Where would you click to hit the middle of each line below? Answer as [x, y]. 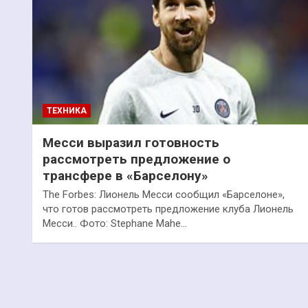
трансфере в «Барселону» [125, 175]
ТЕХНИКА [67, 110]
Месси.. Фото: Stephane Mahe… [115, 223]
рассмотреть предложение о [136, 159]
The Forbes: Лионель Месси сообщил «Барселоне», [164, 194]
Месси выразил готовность [131, 142]
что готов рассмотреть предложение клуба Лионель [168, 209]
